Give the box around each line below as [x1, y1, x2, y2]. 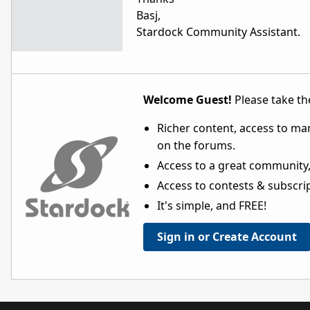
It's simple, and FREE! [157, 198, 266, 214]
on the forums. [157, 138, 235, 154]
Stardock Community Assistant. [136, 24, 300, 40]
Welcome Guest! [143, 92, 232, 108]
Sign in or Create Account [157, 229, 297, 245]
